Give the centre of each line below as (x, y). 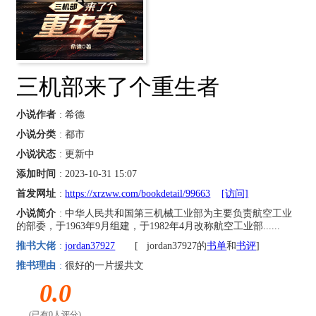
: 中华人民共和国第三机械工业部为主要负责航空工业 (176, 213)
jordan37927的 (177, 245)
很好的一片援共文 (103, 265)
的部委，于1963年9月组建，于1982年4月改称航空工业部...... (148, 226)
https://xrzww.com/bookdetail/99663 (138, 193)
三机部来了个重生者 (118, 86)
